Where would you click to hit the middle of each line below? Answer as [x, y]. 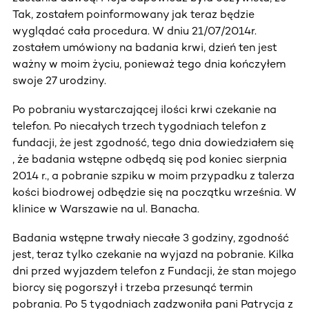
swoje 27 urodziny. [59, 80]
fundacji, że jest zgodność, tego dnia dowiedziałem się [153, 142]
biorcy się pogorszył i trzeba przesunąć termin [132, 287]
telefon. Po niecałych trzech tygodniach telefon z [139, 126]
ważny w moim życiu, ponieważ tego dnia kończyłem [149, 63]
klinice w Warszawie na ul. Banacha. [106, 208]
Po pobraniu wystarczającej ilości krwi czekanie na [144, 109]
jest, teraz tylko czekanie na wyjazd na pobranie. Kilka [153, 254]
